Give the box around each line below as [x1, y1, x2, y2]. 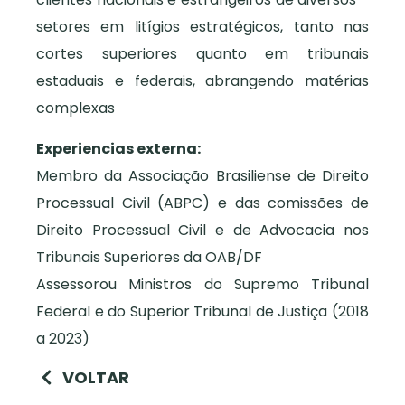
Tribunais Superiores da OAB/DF [36, 246, 262, 268]
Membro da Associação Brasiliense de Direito [36, 165, 369, 186]
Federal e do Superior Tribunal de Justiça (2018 [36, 300, 369, 322]
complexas [36, 98, 115, 119]
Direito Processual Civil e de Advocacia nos [36, 219, 369, 240]
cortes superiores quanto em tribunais [36, 43, 369, 65]
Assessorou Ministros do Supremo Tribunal [36, 273, 369, 295]
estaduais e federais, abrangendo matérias [36, 71, 369, 92]
